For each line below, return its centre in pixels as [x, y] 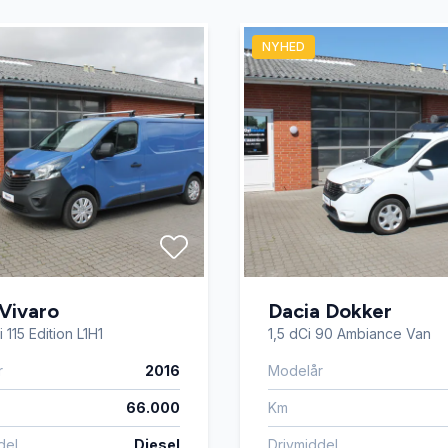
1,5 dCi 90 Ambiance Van [349, 334]
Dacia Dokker [330, 311]
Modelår [295, 371]
